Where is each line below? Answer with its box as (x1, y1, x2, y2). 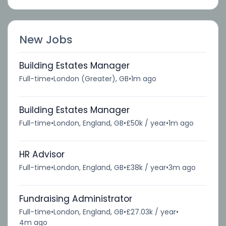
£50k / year (126, 118, 166, 128)
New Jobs (19, 31, 73, 47)
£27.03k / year (126, 206, 176, 217)
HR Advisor (19, 148, 65, 160)
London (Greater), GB (53, 73, 129, 84)
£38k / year (126, 162, 166, 173)
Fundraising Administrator (19, 192, 132, 205)
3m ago (168, 162, 196, 173)
